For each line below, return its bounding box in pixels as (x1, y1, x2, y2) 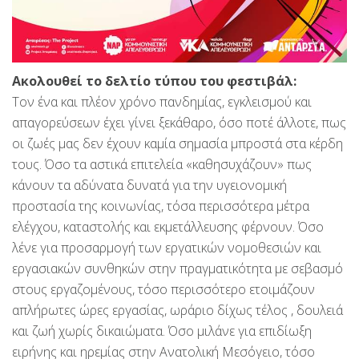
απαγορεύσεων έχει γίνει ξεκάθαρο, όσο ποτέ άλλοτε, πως (12, 113, 346, 131)
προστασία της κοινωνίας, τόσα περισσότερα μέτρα (12, 196, 309, 215)
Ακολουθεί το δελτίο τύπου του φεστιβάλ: (12, 71, 296, 90)
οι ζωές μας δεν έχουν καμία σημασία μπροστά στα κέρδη (12, 134, 343, 152)
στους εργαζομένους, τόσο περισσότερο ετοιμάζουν (12, 280, 315, 298)
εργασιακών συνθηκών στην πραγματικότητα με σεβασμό (12, 259, 343, 277)
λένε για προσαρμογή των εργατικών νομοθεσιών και (12, 238, 321, 256)
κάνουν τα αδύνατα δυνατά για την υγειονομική (12, 175, 287, 194)
